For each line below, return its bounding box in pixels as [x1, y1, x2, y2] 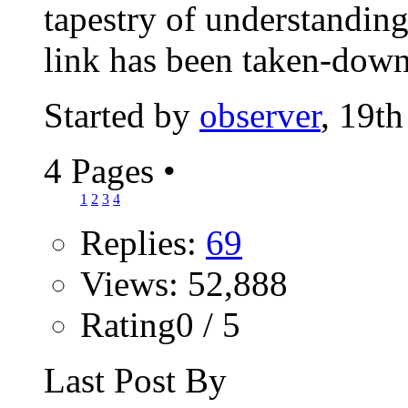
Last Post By [44, 360, 227, 400]
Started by [44, 95, 199, 135]
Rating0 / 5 [80, 304, 240, 344]
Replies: [80, 222, 206, 262]
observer [199, 95, 321, 135]
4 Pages [44, 150, 163, 190]
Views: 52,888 [80, 263, 288, 303]
